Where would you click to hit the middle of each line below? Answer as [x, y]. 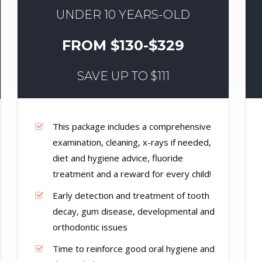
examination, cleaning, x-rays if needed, [132, 142]
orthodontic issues [90, 227]
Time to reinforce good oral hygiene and [134, 249]
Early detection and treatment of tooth [131, 195]
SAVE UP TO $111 [123, 76]
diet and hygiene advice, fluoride [118, 158]
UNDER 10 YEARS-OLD [123, 15]
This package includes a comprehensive [132, 126]
